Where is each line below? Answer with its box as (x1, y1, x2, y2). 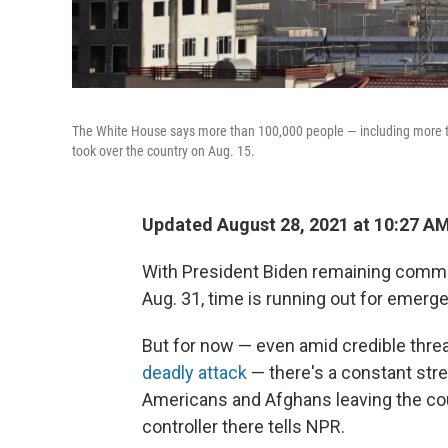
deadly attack (142, 362, 247, 383)
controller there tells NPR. (142, 416, 345, 437)
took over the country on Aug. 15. (72, 143, 255, 159)
